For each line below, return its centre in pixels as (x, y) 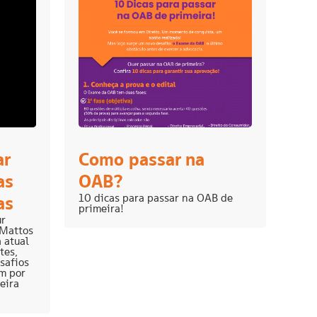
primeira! (101, 209)
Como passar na (142, 160)
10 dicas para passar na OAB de (156, 198)
